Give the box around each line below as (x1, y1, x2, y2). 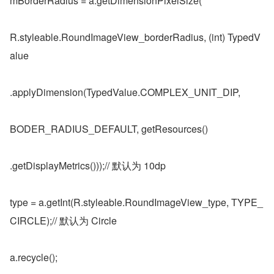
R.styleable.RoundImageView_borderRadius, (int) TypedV (10, 30, 261, 44)
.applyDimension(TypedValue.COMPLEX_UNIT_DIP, (10, 85, 240, 99)
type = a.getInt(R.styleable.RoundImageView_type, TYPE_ (10, 195, 263, 209)
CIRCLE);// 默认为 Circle (10, 213, 117, 228)
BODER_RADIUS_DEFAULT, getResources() (10, 122, 208, 136)
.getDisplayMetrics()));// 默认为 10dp (10, 158, 166, 172)
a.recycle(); (10, 250, 57, 264)
